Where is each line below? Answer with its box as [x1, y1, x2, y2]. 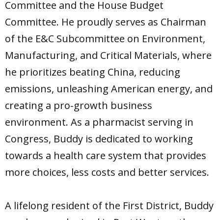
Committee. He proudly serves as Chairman [5, 15, 206, 29]
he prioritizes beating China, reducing [5, 65, 180, 79]
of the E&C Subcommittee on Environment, [5, 32, 205, 46]
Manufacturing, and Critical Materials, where [5, 49, 212, 62]
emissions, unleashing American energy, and [5, 82, 213, 96]
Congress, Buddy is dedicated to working [5, 132, 193, 146]
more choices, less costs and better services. [5, 165, 209, 179]
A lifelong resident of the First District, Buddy [5, 199, 214, 213]
